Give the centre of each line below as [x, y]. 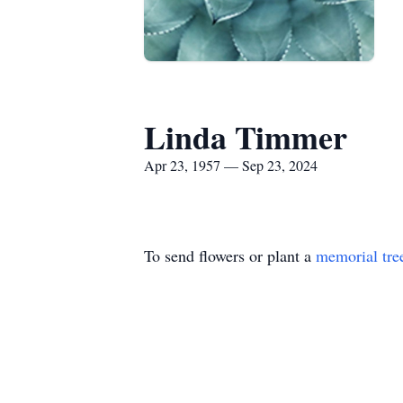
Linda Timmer [246, 137]
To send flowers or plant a [230, 255]
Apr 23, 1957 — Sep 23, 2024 [231, 165]
